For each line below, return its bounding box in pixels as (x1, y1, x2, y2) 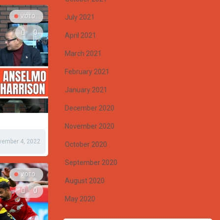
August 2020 (65, 177, 105, 185)
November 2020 (65, 122, 114, 130)
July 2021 (65, 13, 95, 21)
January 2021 (65, 86, 108, 94)
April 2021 (65, 31, 96, 39)
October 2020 (65, 140, 107, 148)
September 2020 (65, 159, 117, 166)
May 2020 (65, 195, 95, 203)
